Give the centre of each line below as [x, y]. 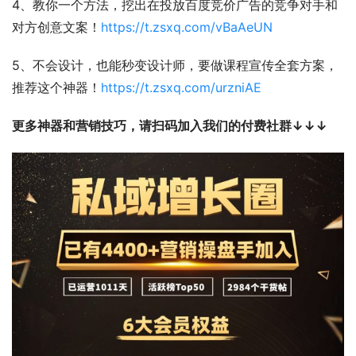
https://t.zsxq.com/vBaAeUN [187, 27]
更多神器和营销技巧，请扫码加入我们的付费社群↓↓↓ [170, 125]
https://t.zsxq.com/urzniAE [181, 87]
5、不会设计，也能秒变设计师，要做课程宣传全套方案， [175, 65]
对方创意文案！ [56, 27]
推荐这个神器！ [56, 87]
